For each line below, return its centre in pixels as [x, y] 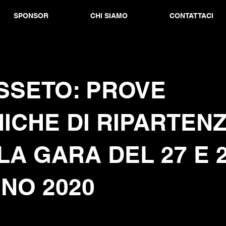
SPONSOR [31, 16]
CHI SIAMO [109, 16]
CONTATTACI [191, 16]
